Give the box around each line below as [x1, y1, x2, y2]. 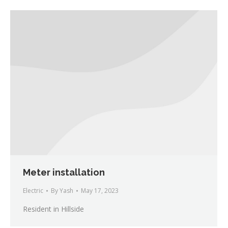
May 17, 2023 [81, 186, 119, 195]
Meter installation [23, 167, 105, 178]
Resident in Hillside [23, 204, 84, 214]
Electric [23, 186, 43, 195]
